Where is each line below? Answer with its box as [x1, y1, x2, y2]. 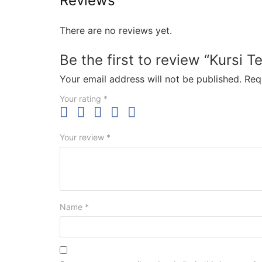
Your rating [60, 93, 104, 104]
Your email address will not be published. [60, 73, 242, 85]
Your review [60, 132, 106, 142]
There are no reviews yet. [60, 24, 172, 36]
